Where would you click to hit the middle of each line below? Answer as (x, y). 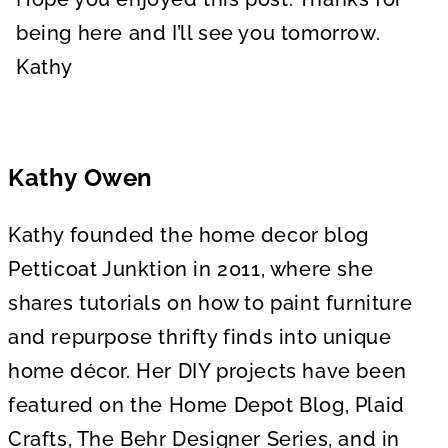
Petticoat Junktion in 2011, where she (191, 268)
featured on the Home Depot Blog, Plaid (206, 404)
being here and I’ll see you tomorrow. (198, 32)
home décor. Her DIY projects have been (207, 370)
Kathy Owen (80, 177)
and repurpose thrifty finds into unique (200, 336)
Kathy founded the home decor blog (188, 234)
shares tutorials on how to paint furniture (210, 302)
